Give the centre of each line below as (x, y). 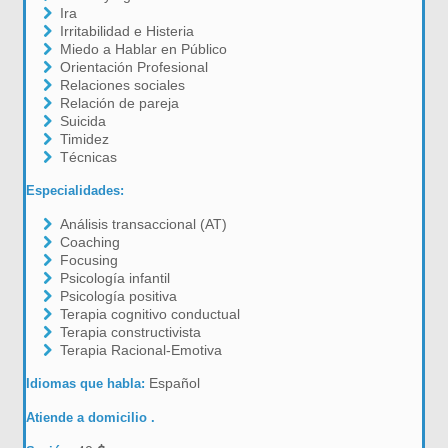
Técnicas (88, 157)
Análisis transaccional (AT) (143, 224)
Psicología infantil (114, 278)
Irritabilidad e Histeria (126, 31)
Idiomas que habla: (88, 383)
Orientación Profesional (133, 67)
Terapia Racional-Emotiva (140, 350)
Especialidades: (75, 190)
